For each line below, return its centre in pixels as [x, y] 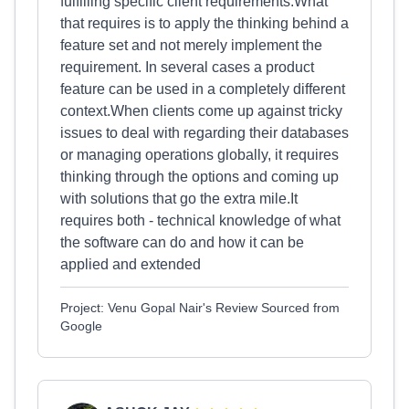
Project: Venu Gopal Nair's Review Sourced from [200, 308]
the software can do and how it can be [182, 242]
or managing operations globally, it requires [199, 155]
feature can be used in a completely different [203, 89]
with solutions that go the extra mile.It [179, 199]
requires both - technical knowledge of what [200, 220]
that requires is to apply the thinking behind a [204, 23]
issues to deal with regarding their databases [204, 133]
